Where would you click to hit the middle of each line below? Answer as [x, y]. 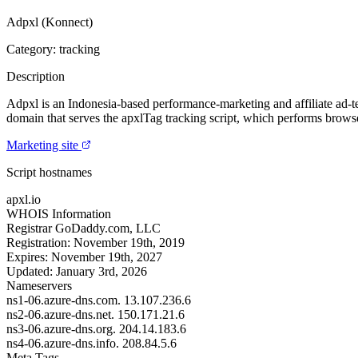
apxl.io [24, 199]
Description [36, 76]
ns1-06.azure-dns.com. [64, 300]
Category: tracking [53, 49]
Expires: [27, 257]
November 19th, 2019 [129, 242]
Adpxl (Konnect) [50, 22]
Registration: [38, 242]
